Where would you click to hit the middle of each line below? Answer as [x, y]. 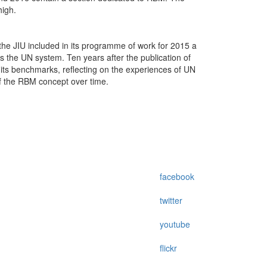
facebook [177, 176]
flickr [168, 248]
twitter [171, 200]
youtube [175, 224]
